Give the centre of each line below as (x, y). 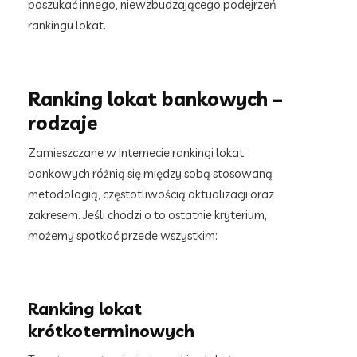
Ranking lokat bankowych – (155, 99)
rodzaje (63, 123)
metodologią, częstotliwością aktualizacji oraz (151, 194)
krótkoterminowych (111, 331)
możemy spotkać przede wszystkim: (123, 235)
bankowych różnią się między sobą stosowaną (150, 173)
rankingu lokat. (67, 25)
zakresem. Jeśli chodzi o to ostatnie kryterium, (147, 215)
